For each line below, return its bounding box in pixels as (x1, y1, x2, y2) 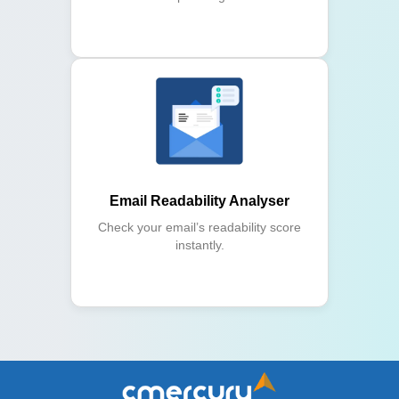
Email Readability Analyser (110, 193, 289, 209)
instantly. (175, 238, 224, 253)
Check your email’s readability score (98, 220, 301, 235)
